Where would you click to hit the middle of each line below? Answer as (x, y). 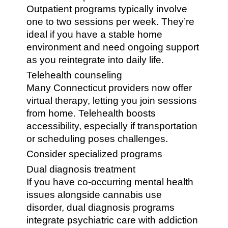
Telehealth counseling (75, 75)
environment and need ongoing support (113, 47)
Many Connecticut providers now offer (109, 88)
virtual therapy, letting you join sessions (112, 101)
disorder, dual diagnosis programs (101, 207)
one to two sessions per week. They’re (111, 22)
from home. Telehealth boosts (91, 113)
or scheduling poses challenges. (97, 139)
